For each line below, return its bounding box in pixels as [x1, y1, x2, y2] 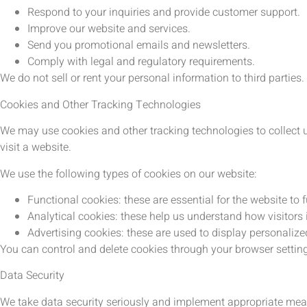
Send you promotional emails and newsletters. [27, 37, 250, 54]
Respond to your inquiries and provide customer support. [27, 4, 300, 21]
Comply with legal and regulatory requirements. [27, 53, 255, 71]
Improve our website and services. [27, 21, 191, 38]
